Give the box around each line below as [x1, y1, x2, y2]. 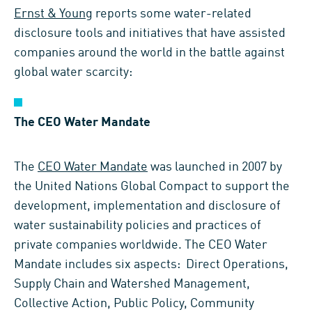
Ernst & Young [14, 7, 93, 20]
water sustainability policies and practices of [14, 219, 261, 232]
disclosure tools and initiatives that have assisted [14, 26, 286, 40]
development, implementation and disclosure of [14, 199, 281, 212]
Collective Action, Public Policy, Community [14, 297, 254, 310]
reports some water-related [93, 7, 251, 20]
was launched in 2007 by [148, 160, 282, 173]
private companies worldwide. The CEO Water [14, 238, 267, 251]
